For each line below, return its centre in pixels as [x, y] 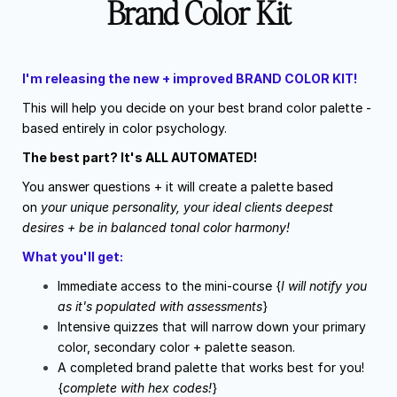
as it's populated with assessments [160, 307]
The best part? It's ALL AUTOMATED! [140, 158]
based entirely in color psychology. [125, 128]
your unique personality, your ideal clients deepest [187, 207]
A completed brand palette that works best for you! [211, 368]
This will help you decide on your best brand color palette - [197, 108]
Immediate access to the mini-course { [169, 286]
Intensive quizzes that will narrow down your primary [212, 327]
